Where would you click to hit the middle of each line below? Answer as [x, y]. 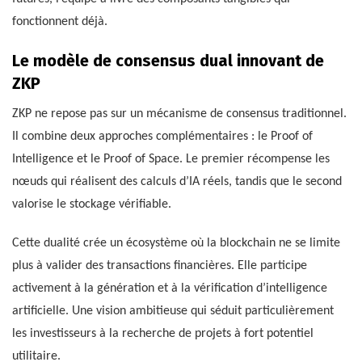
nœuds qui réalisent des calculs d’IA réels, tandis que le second [177, 182]
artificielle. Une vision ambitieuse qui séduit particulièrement [173, 311]
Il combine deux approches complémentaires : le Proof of [162, 137]
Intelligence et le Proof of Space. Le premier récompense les [171, 160]
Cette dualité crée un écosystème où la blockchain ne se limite [176, 244]
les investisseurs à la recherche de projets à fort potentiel [163, 334]
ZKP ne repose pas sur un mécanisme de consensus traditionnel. [179, 114]
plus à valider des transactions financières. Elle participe [160, 266]
